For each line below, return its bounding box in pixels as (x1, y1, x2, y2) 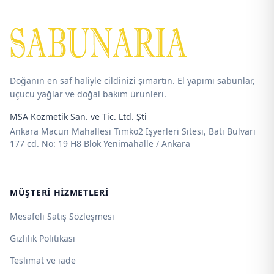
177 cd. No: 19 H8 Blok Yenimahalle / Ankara (10, 137, 190, 149)
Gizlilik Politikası (10, 232, 75, 244)
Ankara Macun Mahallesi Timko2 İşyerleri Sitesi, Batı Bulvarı (10, 125, 256, 137)
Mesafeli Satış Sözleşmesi (10, 210, 114, 222)
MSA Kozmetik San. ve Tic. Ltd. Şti (10, 110, 147, 122)
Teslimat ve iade (10, 254, 76, 266)
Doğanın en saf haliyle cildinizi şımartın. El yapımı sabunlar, (10, 74, 255, 86)
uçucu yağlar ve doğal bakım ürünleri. (10, 87, 166, 100)
